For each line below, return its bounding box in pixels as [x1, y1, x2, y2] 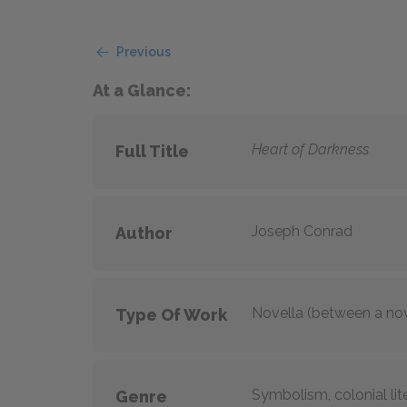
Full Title [115, 141, 189, 161]
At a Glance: [93, 81, 191, 100]
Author [115, 223, 173, 243]
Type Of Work [115, 304, 227, 324]
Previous [116, 45, 171, 59]
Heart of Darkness [252, 140, 369, 158]
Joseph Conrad [252, 222, 352, 240]
